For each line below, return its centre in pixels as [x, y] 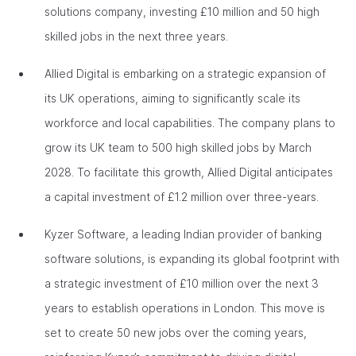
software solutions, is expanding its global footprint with [192, 259]
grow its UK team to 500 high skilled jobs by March [178, 147]
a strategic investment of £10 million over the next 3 [182, 283]
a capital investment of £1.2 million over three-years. [183, 197]
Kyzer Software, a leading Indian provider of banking [183, 234]
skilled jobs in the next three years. [138, 36]
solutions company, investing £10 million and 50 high [182, 12]
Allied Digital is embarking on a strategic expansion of [185, 74]
